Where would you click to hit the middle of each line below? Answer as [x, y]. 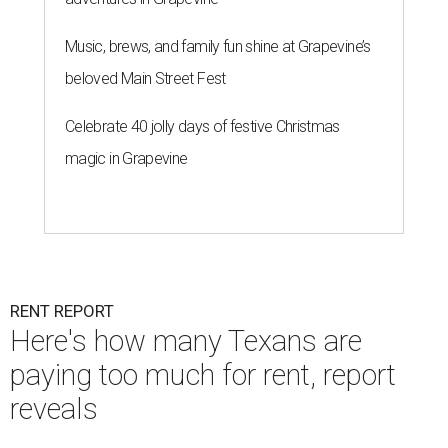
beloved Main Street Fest [145, 79]
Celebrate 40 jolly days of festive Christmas [202, 127]
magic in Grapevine [126, 159]
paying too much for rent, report [203, 375]
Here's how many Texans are [186, 341]
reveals [54, 409]
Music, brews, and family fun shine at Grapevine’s [218, 47]
